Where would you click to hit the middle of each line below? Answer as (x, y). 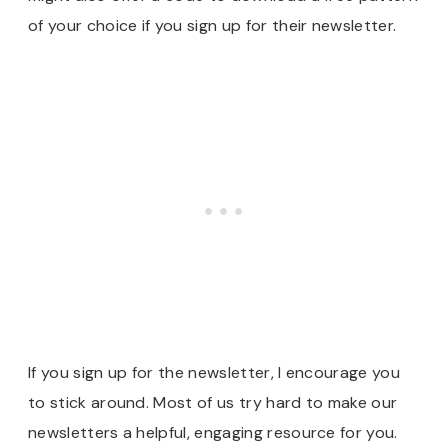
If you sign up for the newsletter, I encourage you (214, 373)
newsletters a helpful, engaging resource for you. (213, 433)
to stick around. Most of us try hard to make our (213, 403)
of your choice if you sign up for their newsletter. (214, 26)
